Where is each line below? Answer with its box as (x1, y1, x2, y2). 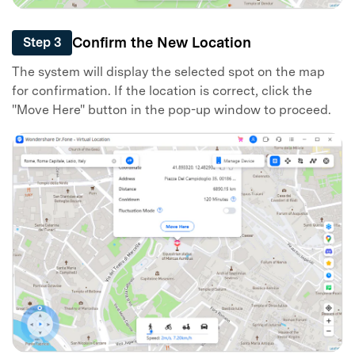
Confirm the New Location (72, 34, 251, 52)
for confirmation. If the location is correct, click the (12, 83, 312, 99)
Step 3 (23, 34, 61, 50)
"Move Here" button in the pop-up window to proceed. (12, 102, 331, 118)
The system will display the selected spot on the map (12, 64, 325, 80)
